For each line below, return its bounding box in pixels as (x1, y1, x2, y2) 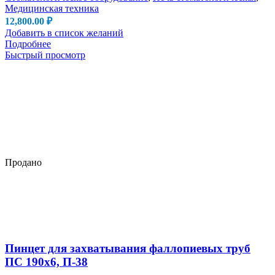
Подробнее (5, 39, 51, 50)
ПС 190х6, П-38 (5, 255, 88, 268)
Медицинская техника (5, 3, 99, 14)
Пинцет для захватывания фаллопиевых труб (5, 241, 250, 255)
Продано (5, 157, 42, 168)
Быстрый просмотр (5, 50, 85, 61)
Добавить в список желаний (5, 28, 123, 39)
